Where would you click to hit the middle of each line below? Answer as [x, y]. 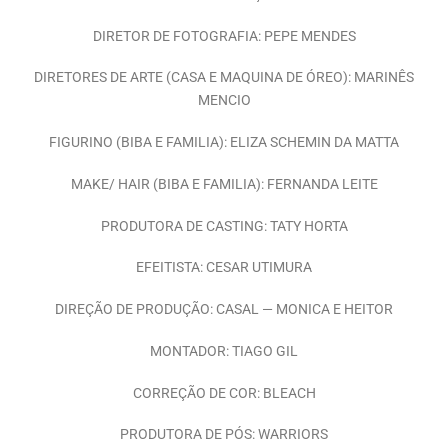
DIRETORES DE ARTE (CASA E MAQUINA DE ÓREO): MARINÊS [224, 78]
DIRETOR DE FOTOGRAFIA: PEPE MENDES [224, 36]
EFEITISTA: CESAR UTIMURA [224, 268]
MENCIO [224, 101]
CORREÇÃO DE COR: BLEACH [224, 393]
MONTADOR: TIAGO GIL [224, 351]
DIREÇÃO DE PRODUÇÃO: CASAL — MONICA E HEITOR [224, 310]
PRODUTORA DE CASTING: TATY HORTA [224, 226]
